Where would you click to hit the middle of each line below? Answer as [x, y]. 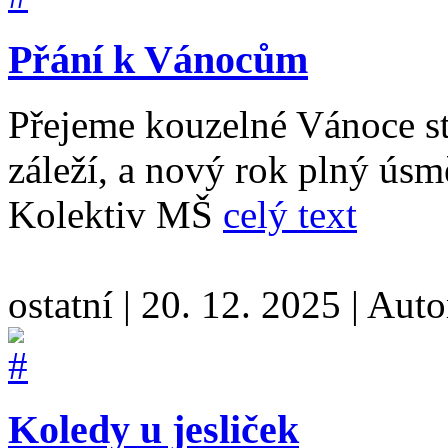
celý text [290, 214]
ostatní [65, 304]
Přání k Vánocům [158, 59]
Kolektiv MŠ [115, 214]
